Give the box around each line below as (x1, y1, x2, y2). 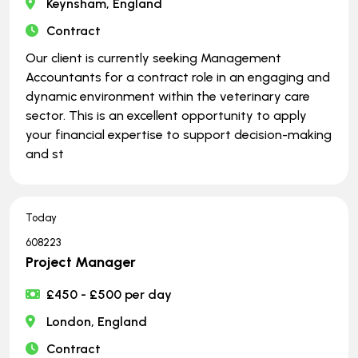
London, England (46, 313, 148, 329)
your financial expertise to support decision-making (26, 126, 332, 142)
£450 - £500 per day (46, 286, 173, 302)
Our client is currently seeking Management (26, 50, 281, 66)
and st (26, 145, 64, 161)
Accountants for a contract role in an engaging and (26, 69, 330, 85)
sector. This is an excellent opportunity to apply (26, 107, 307, 123)
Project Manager (26, 253, 136, 271)
